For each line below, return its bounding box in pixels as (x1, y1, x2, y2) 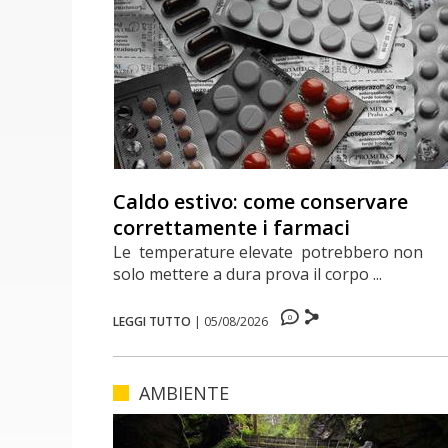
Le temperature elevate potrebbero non (113, 240, 424, 263)
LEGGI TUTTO (113, 312, 192, 330)
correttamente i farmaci (113, 213, 351, 241)
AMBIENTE (139, 380, 230, 405)
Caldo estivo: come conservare (113, 187, 409, 215)
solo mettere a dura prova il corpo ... (113, 262, 383, 285)
